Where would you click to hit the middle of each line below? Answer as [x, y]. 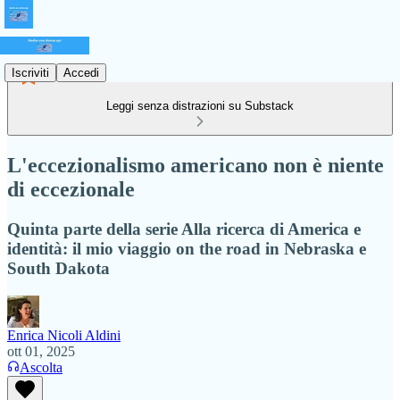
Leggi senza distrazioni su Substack [200, 106]
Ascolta [41, 367]
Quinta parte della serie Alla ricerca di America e [184, 229]
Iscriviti [30, 72]
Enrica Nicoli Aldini [64, 335]
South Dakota [58, 268]
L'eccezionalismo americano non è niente [196, 165]
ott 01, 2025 [41, 351]
